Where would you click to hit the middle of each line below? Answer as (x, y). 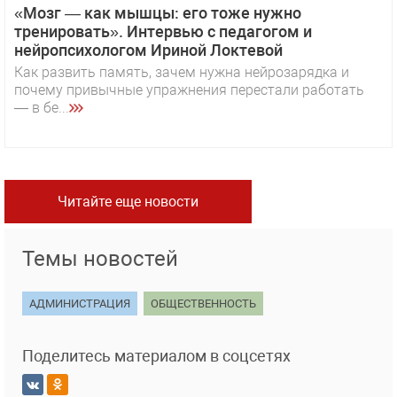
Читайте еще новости (128, 202)
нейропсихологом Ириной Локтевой (148, 51)
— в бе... (42, 108)
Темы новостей (100, 259)
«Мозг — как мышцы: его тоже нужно (158, 13)
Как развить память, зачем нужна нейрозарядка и (182, 73)
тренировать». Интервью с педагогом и (163, 32)
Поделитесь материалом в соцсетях (156, 356)
